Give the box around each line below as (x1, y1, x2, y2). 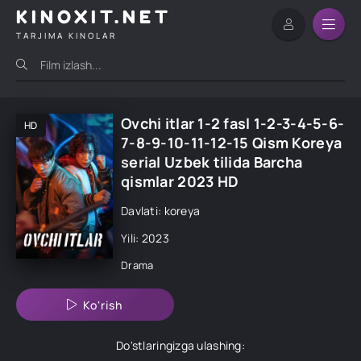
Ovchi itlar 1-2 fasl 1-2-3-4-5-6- (121, 114, 345, 133)
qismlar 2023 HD (121, 172, 239, 191)
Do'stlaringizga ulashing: (116, 338, 245, 353)
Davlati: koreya (121, 203, 201, 218)
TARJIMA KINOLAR (16, 29, 117, 41)
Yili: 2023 (121, 230, 169, 246)
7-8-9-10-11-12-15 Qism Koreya (121, 133, 342, 152)
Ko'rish (83, 297, 123, 313)
